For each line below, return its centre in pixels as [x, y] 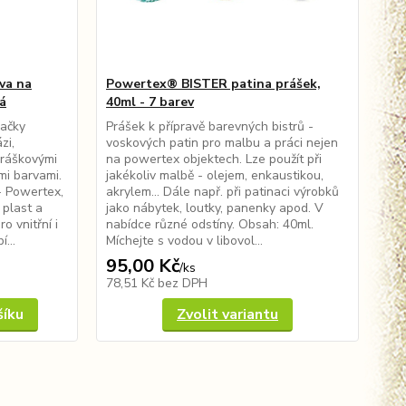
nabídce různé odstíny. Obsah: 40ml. [209, 224]
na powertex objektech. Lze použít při [213, 159]
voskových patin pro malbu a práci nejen [222, 142]
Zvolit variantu [227, 314]
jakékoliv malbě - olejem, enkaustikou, [214, 175]
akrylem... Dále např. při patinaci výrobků [222, 191]
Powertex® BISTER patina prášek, [213, 83]
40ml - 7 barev [150, 101]
